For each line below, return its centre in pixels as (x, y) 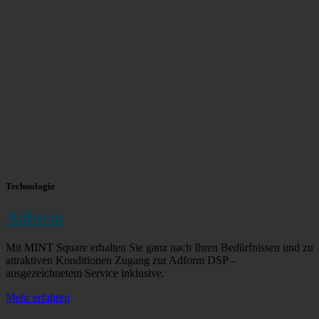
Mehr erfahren (38, 298)
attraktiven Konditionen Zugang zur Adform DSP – (121, 261)
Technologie (30, 187)
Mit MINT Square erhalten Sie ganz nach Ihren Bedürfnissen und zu (159, 248)
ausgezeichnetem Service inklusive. (85, 273)
